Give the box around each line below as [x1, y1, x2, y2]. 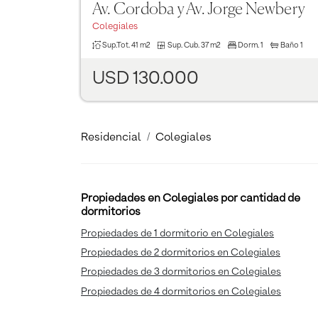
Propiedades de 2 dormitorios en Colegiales [81, 248, 280, 258]
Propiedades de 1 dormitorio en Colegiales [81, 229, 274, 239]
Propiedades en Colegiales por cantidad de [81, 193, 300, 205]
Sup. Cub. [168, 40, 199, 49]
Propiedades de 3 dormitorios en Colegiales [81, 267, 281, 278]
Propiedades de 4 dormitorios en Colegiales [81, 286, 281, 297]
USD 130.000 [92, 70, 199, 89]
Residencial [81, 132, 141, 144]
